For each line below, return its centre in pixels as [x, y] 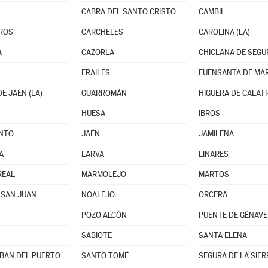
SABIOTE [96, 235]
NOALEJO [98, 195]
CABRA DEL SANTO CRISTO [128, 12]
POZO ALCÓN [104, 215]
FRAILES [95, 73]
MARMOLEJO [103, 174]
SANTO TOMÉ [105, 256]
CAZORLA [98, 52]
